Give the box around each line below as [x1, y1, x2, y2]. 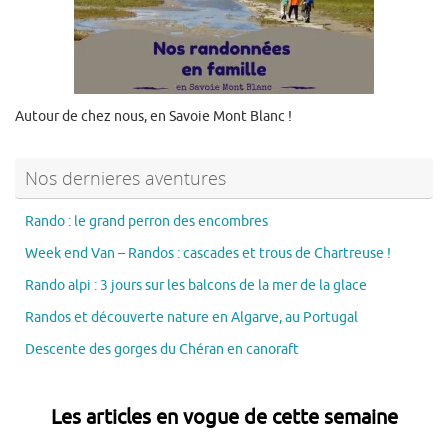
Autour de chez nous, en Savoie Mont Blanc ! [15, 107, 292, 125]
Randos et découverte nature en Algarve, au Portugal [25, 308, 358, 326]
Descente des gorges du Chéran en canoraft [25, 340, 299, 358]
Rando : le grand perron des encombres [25, 212, 268, 230]
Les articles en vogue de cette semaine [50, 404, 398, 430]
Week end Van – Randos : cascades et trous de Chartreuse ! [25, 244, 391, 262]
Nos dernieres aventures [25, 165, 226, 190]
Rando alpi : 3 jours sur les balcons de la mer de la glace [25, 276, 367, 294]
